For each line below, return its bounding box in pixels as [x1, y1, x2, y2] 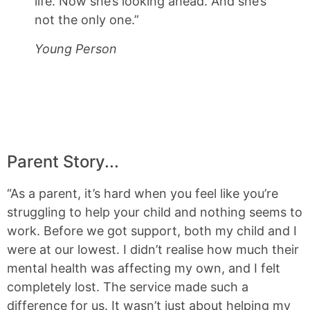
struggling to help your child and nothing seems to [7, 204, 302, 219]
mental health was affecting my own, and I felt [7, 260, 280, 275]
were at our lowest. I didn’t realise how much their [7, 241, 299, 257]
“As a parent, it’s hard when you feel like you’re [7, 185, 278, 201]
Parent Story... [7, 151, 119, 172]
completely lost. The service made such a [7, 279, 248, 294]
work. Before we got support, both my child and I [7, 223, 297, 238]
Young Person [35, 41, 117, 56]
